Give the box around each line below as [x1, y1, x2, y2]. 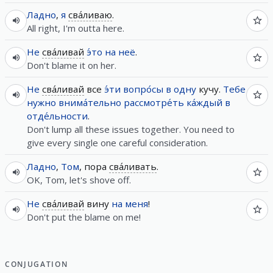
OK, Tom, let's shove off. [27, 173, 131, 186]
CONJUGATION [5, 258, 68, 269]
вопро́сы [123, 82, 163, 95]
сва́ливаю [68, 8, 112, 21]
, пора [79, 160, 109, 172]
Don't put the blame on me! [27, 210, 141, 223]
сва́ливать [109, 160, 157, 172]
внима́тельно [58, 96, 121, 108]
